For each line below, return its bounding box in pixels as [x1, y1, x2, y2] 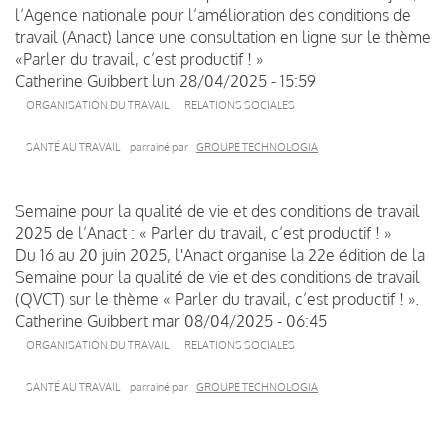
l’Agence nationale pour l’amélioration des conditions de [15, 4, 411, 25]
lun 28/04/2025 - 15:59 [152, 70, 316, 91]
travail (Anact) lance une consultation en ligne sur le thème [15, 26, 431, 47]
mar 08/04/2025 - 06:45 [152, 310, 327, 331]
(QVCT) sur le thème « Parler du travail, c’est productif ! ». [15, 288, 423, 309]
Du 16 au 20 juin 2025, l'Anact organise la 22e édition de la [15, 244, 425, 265]
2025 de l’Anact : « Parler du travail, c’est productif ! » [15, 222, 391, 243]
